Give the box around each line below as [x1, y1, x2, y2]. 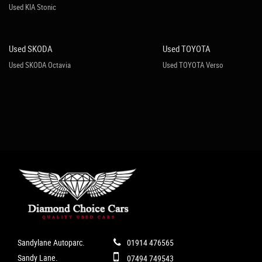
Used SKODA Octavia [9, 60, 71, 70]
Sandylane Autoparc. [18, 237, 85, 249]
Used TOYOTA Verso [162, 60, 223, 70]
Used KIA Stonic [9, 2, 56, 12]
